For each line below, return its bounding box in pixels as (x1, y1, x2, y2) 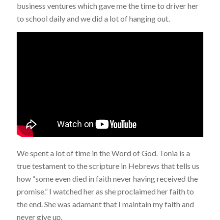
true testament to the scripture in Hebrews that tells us (16, 161, 199, 171)
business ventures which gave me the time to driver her (16, 1, 198, 11)
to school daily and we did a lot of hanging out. (16, 14, 170, 24)
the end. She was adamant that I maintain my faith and (16, 199, 194, 209)
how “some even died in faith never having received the (16, 174, 198, 184)
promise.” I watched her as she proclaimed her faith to (16, 187, 194, 196)
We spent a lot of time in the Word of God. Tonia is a (16, 148, 190, 158)
